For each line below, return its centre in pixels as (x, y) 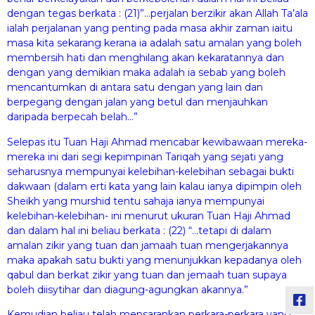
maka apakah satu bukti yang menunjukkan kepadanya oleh (154, 260)
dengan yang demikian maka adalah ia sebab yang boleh (146, 73)
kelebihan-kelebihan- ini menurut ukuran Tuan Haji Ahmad (149, 216)
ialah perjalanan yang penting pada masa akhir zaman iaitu (150, 28)
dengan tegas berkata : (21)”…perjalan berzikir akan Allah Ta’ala (157, 14)
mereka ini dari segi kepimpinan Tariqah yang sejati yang (145, 156)
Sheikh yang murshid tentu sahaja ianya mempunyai (136, 201)
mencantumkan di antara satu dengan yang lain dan (135, 88)
